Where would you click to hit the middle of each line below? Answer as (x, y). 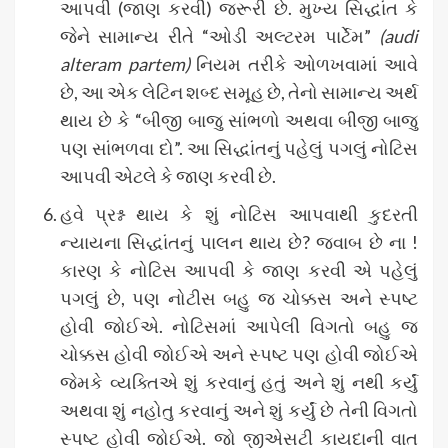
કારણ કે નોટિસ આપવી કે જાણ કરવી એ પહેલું (239, 269)
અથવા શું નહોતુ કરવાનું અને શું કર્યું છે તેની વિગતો (239, 409)
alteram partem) (125, 63)
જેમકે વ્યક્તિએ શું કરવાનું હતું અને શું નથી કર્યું (239, 381)
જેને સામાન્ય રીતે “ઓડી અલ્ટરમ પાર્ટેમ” (219, 35)
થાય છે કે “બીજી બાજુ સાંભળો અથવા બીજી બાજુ (239, 119)
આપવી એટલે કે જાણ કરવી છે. (168, 175)
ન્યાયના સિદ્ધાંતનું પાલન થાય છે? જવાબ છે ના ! (239, 241)
